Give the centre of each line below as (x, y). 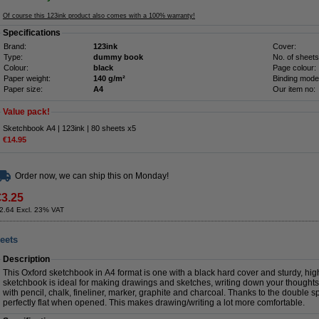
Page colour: (294, 68)
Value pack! (26, 112)
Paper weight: (27, 78)
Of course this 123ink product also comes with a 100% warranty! (99, 16)
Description (26, 259)
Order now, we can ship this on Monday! (92, 176)
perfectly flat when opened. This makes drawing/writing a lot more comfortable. (154, 303)
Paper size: (23, 89)
